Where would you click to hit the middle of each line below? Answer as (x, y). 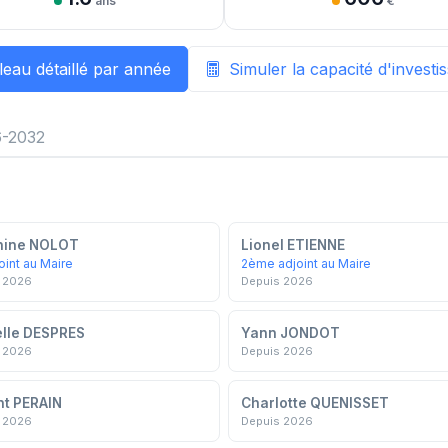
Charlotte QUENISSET (315, 402)
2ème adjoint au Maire (306, 263)
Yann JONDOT (290, 332)
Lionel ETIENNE (293, 244)
